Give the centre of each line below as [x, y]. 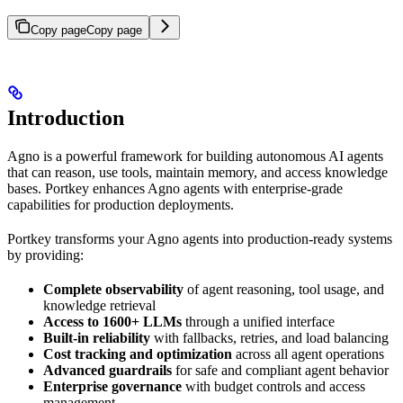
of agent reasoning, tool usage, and [284, 289]
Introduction [66, 117]
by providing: [45, 255]
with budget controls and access [273, 386]
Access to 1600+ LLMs [112, 321]
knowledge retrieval [99, 305]
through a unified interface [258, 321]
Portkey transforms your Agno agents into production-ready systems [200, 238]
